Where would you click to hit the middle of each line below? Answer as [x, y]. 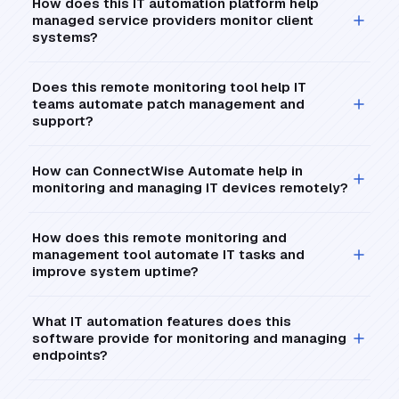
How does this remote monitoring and [159, 238]
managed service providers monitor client [173, 20]
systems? [65, 37]
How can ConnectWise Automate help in [167, 171]
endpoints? [70, 355]
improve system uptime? [115, 272]
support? [63, 121]
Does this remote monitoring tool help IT [169, 87]
